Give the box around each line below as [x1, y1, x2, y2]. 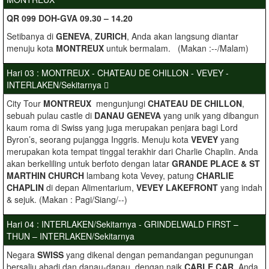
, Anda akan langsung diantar [127, 30, 238, 42]
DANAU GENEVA [94, 109, 163, 121]
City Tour [7, 97, 43, 109]
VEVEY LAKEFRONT [136, 181, 220, 193]
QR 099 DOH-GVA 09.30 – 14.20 [7, 12, 133, 24]
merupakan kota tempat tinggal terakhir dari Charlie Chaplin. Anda [7, 145, 258, 157]
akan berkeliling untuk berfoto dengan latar [7, 157, 172, 169]
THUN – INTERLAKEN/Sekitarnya [7, 230, 137, 242]
